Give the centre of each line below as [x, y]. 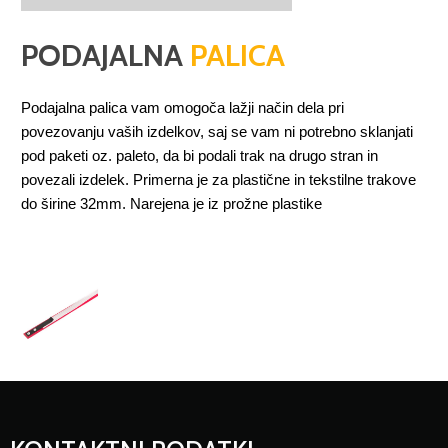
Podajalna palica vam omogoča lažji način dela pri [182, 108]
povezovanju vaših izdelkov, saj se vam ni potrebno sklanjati [217, 132]
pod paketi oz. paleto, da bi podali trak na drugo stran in [199, 156]
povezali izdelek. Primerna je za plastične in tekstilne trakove [218, 180]
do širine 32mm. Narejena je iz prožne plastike [171, 204]
